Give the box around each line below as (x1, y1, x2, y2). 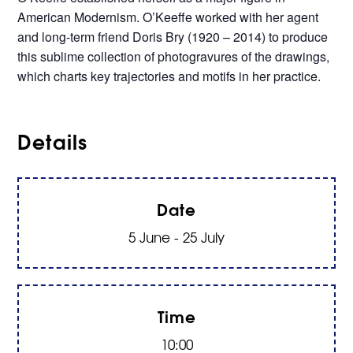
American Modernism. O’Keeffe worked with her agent (17, 7, 319, 26)
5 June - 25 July (128, 226, 225, 247)
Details (17, 124, 88, 156)
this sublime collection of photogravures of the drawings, (17, 46, 330, 65)
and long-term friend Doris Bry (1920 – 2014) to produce (17, 27, 329, 46)
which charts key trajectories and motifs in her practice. (17, 66, 321, 85)
